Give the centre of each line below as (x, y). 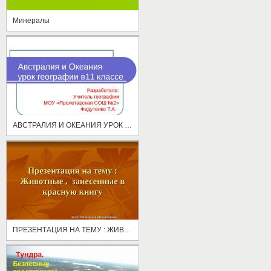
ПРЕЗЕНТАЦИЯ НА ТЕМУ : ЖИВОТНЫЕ (128, 230)
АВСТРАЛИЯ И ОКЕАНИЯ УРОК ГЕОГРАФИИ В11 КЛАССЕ (128, 125)
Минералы (31, 20)
